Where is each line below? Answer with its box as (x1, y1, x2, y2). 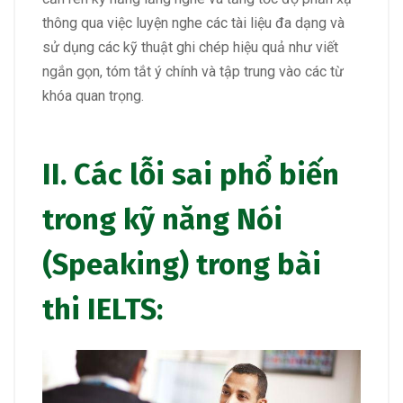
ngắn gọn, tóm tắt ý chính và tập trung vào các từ (42, 62, 344, 80)
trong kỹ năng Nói (42, 201, 282, 238)
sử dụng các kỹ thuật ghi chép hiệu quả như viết (42, 38, 338, 56)
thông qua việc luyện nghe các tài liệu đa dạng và (42, 13, 345, 31)
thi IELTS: (42, 291, 163, 328)
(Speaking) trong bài (42, 246, 321, 283)
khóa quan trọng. (42, 86, 144, 104)
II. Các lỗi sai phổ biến (42, 157, 339, 193)
